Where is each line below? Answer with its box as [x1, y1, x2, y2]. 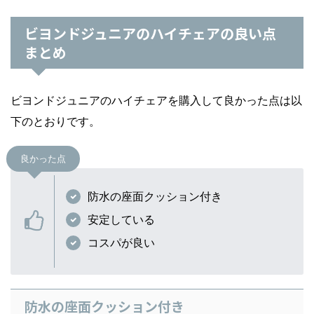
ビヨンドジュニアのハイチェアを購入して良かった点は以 [11, 93, 302, 108]
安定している [88, 212, 156, 227]
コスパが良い [88, 235, 156, 250]
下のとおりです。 [11, 114, 100, 129]
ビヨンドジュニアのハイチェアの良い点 [25, 23, 276, 44]
